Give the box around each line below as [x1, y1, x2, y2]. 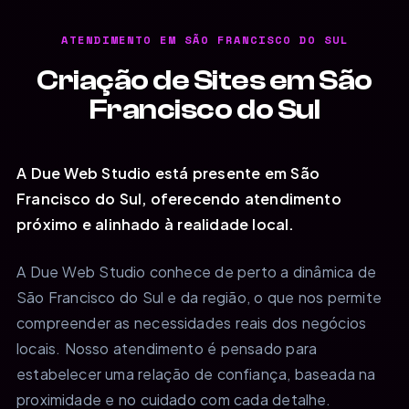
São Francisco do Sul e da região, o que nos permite [16, 287, 382, 307]
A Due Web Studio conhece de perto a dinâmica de [16, 261, 377, 281]
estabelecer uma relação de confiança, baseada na [16, 363, 376, 383]
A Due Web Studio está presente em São [16, 163, 320, 183]
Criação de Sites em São [37, 63, 372, 97]
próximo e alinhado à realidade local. [16, 214, 295, 234]
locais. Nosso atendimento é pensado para [16, 338, 318, 358]
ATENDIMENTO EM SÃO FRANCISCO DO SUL [60, 31, 349, 47]
